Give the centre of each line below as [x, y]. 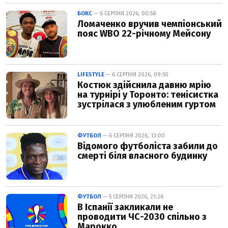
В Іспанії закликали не [125, 207]
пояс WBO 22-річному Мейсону [144, 34]
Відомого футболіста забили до [148, 146]
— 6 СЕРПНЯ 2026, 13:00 [133, 136]
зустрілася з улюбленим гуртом [147, 105]
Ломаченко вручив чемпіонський [150, 24]
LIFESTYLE [91, 75]
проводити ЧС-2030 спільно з [142, 217]
